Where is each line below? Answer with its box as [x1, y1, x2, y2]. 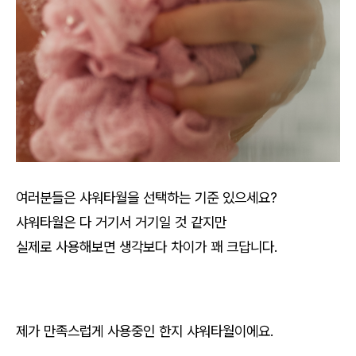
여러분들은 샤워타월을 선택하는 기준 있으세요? [16, 189, 277, 206]
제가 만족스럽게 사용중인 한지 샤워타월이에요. [16, 323, 277, 340]
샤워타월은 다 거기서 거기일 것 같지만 [16, 214, 226, 230]
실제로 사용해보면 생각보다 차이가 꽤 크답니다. [16, 238, 281, 255]
